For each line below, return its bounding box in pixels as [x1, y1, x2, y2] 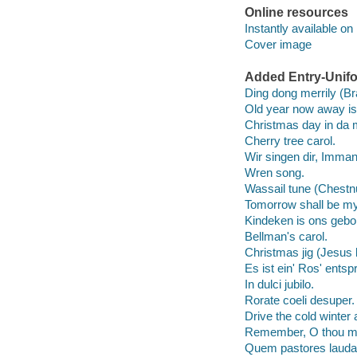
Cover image [244, 37, 312, 51]
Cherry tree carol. [244, 133, 335, 147]
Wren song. [244, 165, 304, 179]
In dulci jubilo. [244, 277, 314, 291]
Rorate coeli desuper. [244, 292, 355, 307]
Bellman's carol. [244, 229, 328, 243]
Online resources [244, 6, 348, 20]
